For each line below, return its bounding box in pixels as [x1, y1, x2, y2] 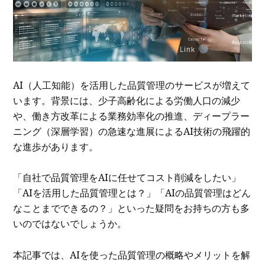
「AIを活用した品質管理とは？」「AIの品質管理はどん [13, 186, 251, 200]
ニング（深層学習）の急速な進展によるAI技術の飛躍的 [13, 124, 251, 138]
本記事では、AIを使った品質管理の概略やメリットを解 [13, 248, 251, 262]
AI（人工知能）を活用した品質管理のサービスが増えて [13, 78, 251, 92]
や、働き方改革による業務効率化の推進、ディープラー [13, 109, 250, 122]
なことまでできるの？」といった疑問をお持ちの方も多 [13, 202, 250, 215]
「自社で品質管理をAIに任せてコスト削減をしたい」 [13, 171, 241, 185]
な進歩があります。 [13, 140, 99, 153]
